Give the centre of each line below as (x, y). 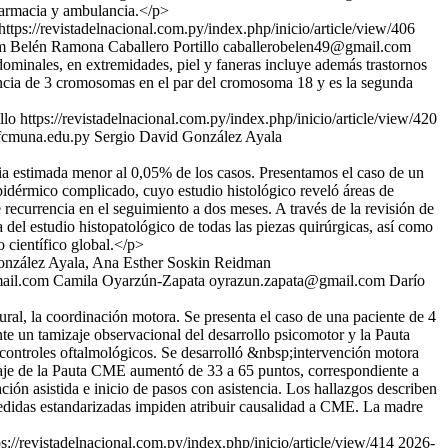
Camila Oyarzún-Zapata (129, 280)
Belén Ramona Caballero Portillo (114, 46)
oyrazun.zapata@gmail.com (297, 280)
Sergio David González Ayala (188, 136)
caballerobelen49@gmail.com (317, 46)
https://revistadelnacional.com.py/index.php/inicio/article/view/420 (228, 118)
